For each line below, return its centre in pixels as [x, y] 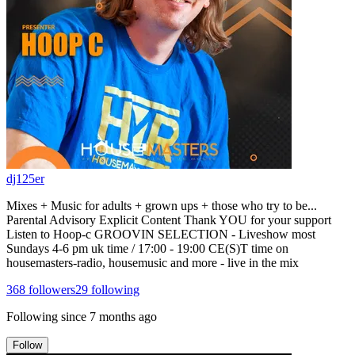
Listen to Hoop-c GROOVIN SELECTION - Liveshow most [161, 234]
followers [50, 289]
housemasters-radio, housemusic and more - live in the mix [153, 262]
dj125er [25, 178]
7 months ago [123, 316]
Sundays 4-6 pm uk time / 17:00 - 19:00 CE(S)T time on [147, 248]
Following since [46, 316]
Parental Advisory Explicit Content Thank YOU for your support [169, 219]
